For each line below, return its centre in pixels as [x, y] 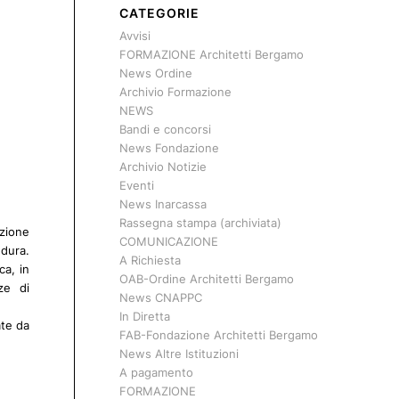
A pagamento [156, 372]
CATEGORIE [159, 13]
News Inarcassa [163, 204]
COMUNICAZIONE [168, 241]
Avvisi [134, 36]
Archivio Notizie [163, 167]
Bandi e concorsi [165, 129]
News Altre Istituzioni [179, 354]
